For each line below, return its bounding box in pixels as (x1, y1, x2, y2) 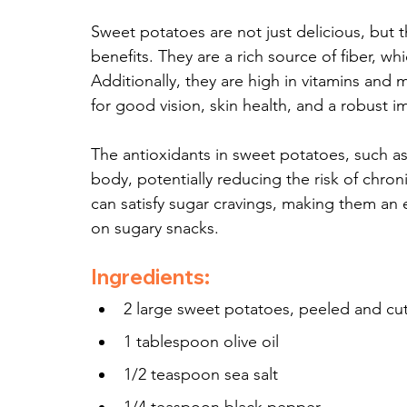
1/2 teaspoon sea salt (124, 364, 278, 385)
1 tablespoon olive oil (124, 332, 279, 352)
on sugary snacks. (91, 218, 219, 239)
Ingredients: (91, 264, 210, 291)
